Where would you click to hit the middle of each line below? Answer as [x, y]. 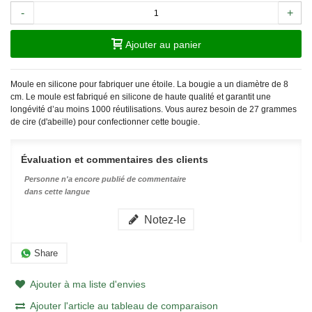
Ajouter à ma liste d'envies [87, 284]
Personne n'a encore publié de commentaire [105, 179]
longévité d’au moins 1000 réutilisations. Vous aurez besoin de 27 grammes [154, 110]
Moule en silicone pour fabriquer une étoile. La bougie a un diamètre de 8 [149, 85]
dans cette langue [57, 192]
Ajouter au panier [163, 45]
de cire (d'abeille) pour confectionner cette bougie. [105, 122]
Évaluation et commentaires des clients [115, 160]
